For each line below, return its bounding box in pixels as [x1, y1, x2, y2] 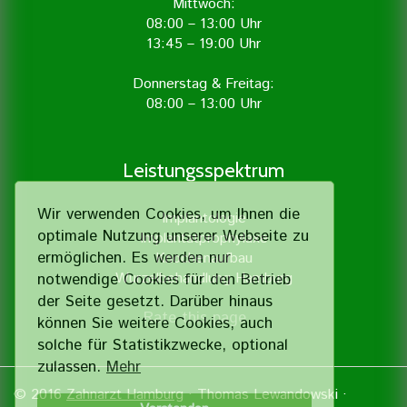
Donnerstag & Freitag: [133, 74, 274, 95]
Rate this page [143, 307, 246, 330]
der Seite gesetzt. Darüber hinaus [37, 290, 273, 313]
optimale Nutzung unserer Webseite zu [37, 224, 309, 247]
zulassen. [37, 355, 106, 378]
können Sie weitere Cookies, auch [37, 312, 273, 334]
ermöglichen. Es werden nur [37, 246, 231, 269]
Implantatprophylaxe [139, 228, 268, 250]
